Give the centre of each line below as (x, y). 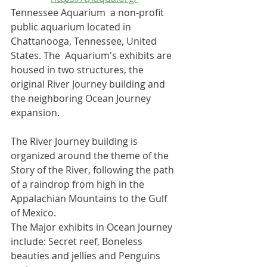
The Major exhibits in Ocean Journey (93, 227)
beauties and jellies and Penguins (87, 255)
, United (140, 41)
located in (109, 27)
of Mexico (32, 212)
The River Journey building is (75, 141)
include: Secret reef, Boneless (78, 241)
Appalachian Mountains (64, 198)
